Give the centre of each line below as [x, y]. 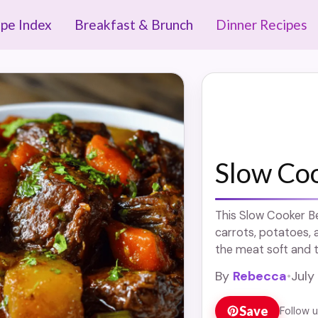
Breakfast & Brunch [134, 24]
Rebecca [259, 276]
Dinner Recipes [262, 24]
